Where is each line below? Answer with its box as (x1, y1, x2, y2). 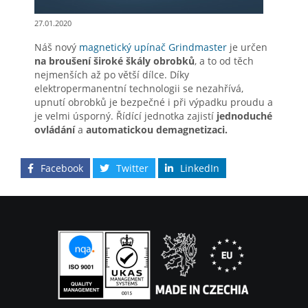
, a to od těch (195, 54, 254, 68)
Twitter (116, 162, 148, 175)
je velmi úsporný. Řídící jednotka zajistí (34, 109, 217, 123)
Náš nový (34, 41, 79, 54)
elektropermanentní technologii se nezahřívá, (34, 82, 243, 96)
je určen (227, 41, 267, 54)
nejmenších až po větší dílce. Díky (34, 68, 189, 82)
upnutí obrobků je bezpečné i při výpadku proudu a (34, 96, 273, 109)
